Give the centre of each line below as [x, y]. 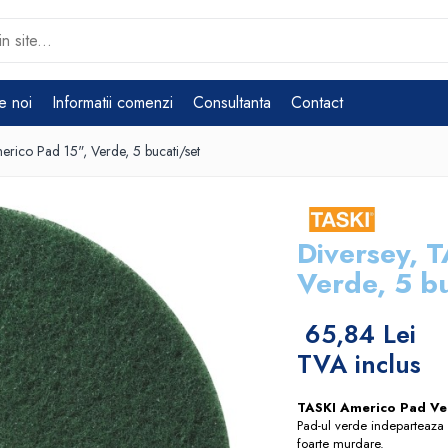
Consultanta [232, 102]
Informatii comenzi [112, 102]
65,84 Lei [361, 334]
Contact [317, 102]
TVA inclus [359, 364]
